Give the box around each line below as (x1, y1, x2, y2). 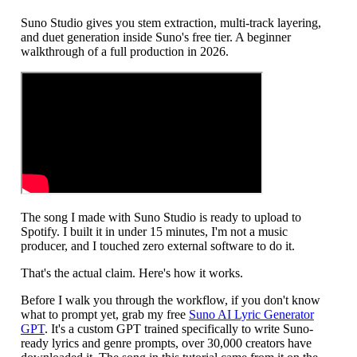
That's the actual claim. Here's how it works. (20, 265, 243, 280)
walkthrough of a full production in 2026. (20, 44, 229, 58)
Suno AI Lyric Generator (188, 307, 314, 321)
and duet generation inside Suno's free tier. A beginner (20, 29, 291, 44)
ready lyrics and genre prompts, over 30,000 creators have (20, 335, 312, 350)
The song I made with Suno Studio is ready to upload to (20, 210, 301, 224)
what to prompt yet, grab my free (20, 307, 189, 321)
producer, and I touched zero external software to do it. (20, 238, 295, 253)
